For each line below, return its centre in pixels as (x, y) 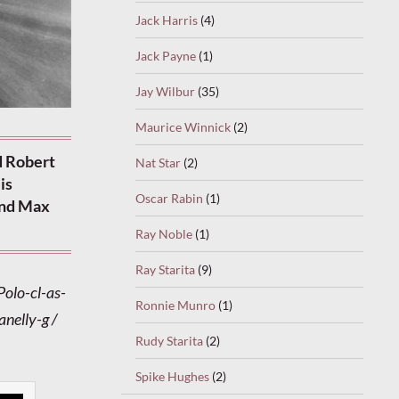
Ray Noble (164, 233)
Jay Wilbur (165, 91)
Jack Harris (167, 20)
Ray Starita (165, 269)
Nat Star (158, 162)
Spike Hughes (172, 376)
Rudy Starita (169, 340)
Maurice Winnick (183, 126)
